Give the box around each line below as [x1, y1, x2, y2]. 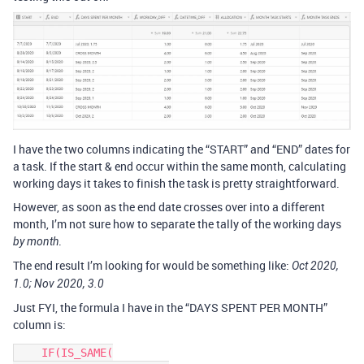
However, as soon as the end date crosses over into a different [13, 199, 325, 215]
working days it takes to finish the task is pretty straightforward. [13, 175, 340, 192]
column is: [13, 317, 66, 333]
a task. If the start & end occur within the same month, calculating [13, 158, 346, 175]
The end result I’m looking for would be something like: [13, 258, 292, 274]
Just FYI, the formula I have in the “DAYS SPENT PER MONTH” [13, 300, 327, 316]
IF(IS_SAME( [15, 346, 41, 360]
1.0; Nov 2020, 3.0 [13, 277, 104, 291]
